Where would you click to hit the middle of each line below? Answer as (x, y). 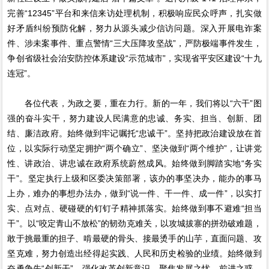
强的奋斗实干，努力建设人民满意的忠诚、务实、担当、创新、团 (134, 119)
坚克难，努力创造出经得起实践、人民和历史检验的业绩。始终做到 (134, 254)
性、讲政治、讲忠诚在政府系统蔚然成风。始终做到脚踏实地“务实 (134, 164)
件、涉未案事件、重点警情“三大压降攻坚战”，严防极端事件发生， (134, 44)
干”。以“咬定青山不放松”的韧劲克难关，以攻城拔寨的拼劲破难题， (134, 224)
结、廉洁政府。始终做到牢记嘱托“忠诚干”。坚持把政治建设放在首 (134, 134)
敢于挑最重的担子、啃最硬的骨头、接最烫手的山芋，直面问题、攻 (134, 239)
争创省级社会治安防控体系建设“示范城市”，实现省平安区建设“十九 (134, 59)
